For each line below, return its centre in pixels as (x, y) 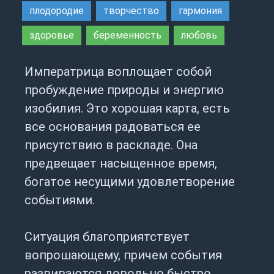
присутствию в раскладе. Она (111, 145)
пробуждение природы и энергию (124, 90)
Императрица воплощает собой (118, 72)
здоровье (52, 35)
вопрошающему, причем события (123, 255)
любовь (199, 35)
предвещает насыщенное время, (121, 164)
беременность (128, 35)
